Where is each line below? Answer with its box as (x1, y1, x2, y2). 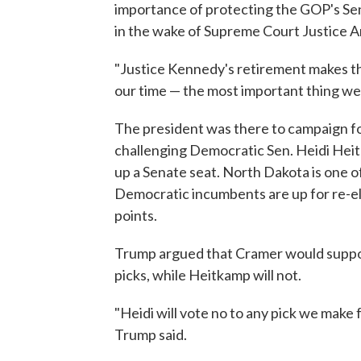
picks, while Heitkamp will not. (114, 265, 301, 284)
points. (114, 205, 157, 224)
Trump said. (114, 325, 187, 343)
